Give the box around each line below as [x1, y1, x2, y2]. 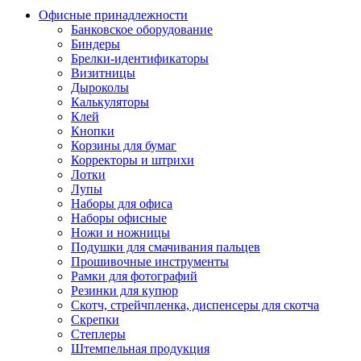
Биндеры [71, 37, 120, 51]
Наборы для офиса [71, 197, 172, 210]
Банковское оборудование [71, 23, 213, 36]
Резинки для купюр [71, 284, 178, 297]
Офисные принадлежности [39, 8, 188, 22]
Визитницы [71, 66, 135, 80]
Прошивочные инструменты [71, 255, 229, 268]
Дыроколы [71, 81, 129, 94]
